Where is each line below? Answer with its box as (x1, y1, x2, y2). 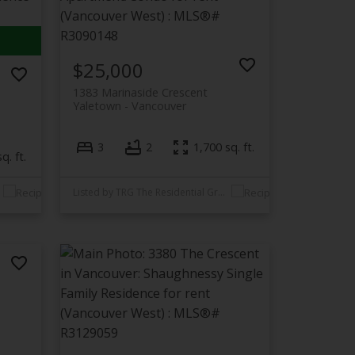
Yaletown (73, 97, 122, 113)
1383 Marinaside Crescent (73, 84, 208, 100)
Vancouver (132, 97, 187, 113)
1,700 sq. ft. (193, 139, 255, 155)
